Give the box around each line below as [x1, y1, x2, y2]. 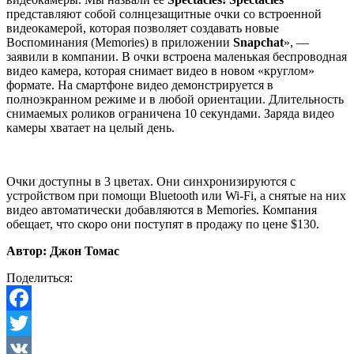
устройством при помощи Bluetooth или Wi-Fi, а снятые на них [6, 188, 346, 202]
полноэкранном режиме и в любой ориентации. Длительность [6, 92, 344, 106]
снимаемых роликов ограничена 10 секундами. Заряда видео [6, 106, 334, 120]
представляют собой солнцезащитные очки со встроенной [6, 6, 322, 21]
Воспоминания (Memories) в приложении [6, 35, 233, 49]
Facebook [6, 315, 55, 330]
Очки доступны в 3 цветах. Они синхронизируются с [6, 174, 296, 188]
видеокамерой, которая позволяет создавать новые [6, 21, 279, 35]
